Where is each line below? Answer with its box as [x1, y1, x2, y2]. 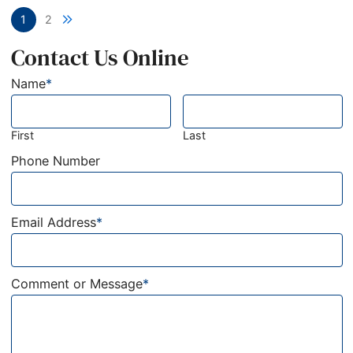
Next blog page [71, 12, 154, 26]
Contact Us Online [10, 41, 189, 73]
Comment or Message [10, 275, 143, 292]
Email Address [10, 214, 96, 231]
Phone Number [10, 153, 100, 169]
